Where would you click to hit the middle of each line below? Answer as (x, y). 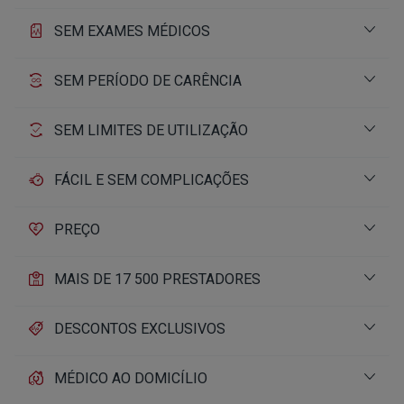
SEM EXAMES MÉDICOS (132, 31)
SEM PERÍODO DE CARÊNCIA (148, 81)
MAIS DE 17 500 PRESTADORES (157, 279)
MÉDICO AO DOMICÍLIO (131, 378)
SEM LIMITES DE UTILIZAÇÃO (151, 130)
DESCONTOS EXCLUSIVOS (140, 329)
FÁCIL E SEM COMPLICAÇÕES (151, 180)
